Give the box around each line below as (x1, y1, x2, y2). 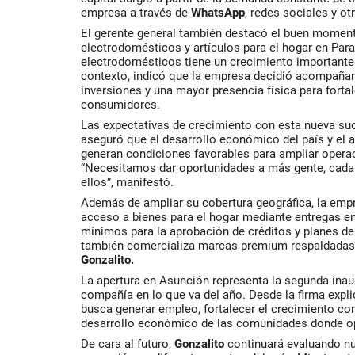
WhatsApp (191, 6, 245, 20)
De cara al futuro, (81, 337, 174, 351)
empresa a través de (81, 6, 191, 20)
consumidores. (81, 97, 160, 112)
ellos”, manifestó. (81, 175, 174, 189)
